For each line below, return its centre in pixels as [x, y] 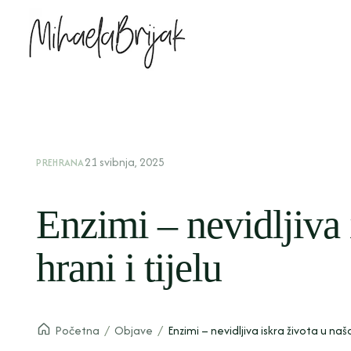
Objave [134, 330]
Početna [78, 330]
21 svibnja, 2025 [124, 162]
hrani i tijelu [129, 268]
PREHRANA [60, 163]
